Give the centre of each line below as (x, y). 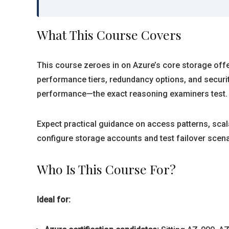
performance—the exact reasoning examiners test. (132, 94)
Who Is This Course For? (106, 169)
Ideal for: (54, 200)
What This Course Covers (109, 35)
